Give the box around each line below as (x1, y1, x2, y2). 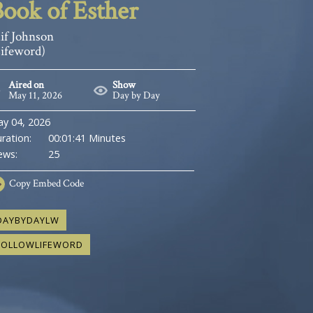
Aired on (8, 78, 45, 92)
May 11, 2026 (8, 88, 63, 102)
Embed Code (31, 176, 85, 190)
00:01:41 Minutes (48, 131, 126, 145)
